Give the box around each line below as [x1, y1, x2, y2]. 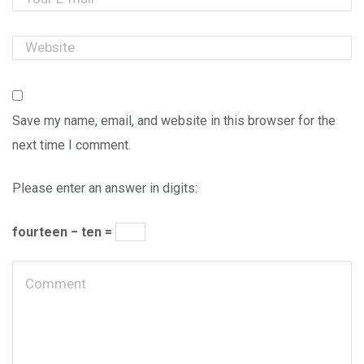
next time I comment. [12, 136, 131, 153]
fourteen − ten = [12, 223, 115, 240]
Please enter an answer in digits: [12, 180, 197, 197]
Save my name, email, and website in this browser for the [12, 112, 336, 128]
